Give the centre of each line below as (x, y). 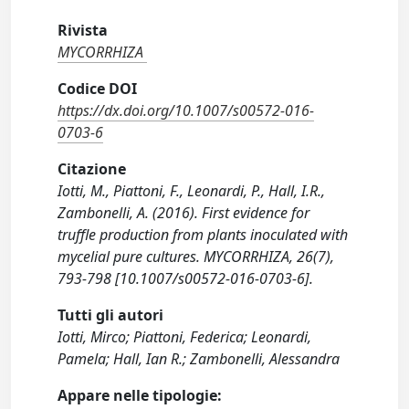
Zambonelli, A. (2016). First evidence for (184, 213)
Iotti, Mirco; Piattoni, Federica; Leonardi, (185, 337)
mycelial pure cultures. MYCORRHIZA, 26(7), (196, 257)
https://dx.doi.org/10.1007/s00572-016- (186, 110)
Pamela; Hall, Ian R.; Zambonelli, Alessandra (199, 359)
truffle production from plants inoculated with (203, 235)
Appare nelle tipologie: (140, 395)
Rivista (83, 30)
